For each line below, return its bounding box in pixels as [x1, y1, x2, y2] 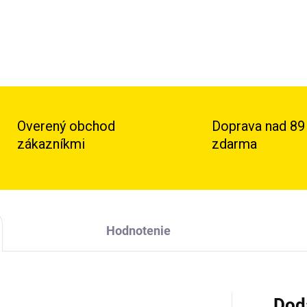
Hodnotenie [106, 223, 171, 238]
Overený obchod [16, 118, 115, 134]
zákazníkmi [16, 136, 85, 152]
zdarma [212, 136, 257, 152]
